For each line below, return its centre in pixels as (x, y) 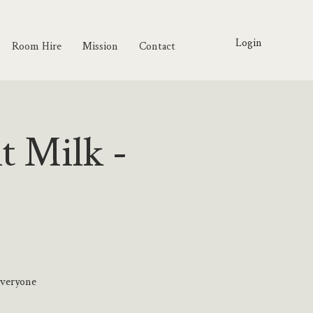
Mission (100, 46)
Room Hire (37, 46)
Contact (157, 46)
